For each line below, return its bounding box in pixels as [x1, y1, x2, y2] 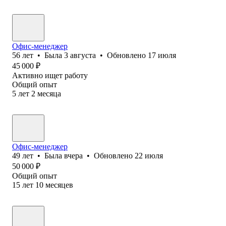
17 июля [148, 50, 176, 60]
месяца [37, 89, 61, 98]
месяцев [45, 180, 73, 189]
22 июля [135, 151, 163, 160]
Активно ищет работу [12, 71, 88, 80]
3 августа [64, 50, 96, 60]
